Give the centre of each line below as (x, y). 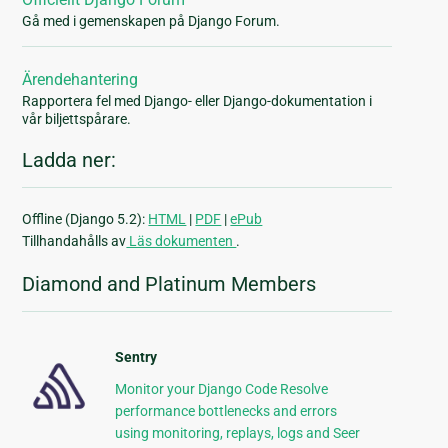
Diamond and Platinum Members (169, 284)
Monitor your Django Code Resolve (221, 389)
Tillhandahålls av (74, 241)
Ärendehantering (80, 80)
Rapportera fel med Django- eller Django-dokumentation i (197, 101)
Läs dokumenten (181, 241)
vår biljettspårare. (77, 119)
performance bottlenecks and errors (225, 411)
